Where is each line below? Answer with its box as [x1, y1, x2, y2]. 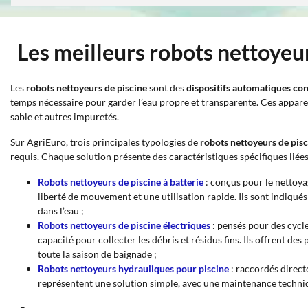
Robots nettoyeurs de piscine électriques [38, 219, 210, 231]
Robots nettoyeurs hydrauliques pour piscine [38, 263, 229, 274]
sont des [147, 82, 186, 93]
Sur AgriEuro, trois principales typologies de [10, 136, 200, 148]
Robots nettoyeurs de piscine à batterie [38, 176, 203, 188]
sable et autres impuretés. [10, 111, 119, 122]
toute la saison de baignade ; [38, 248, 157, 260]
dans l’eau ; [38, 205, 84, 217]
